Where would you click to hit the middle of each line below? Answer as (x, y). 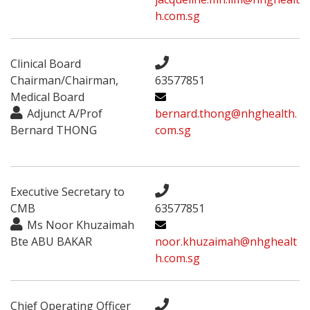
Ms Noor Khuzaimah (81, 225)
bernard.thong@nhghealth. (226, 113)
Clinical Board (46, 63)
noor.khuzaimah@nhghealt (226, 241)
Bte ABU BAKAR (51, 241)
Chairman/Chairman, (64, 80)
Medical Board (47, 97)
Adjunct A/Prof (65, 113)
